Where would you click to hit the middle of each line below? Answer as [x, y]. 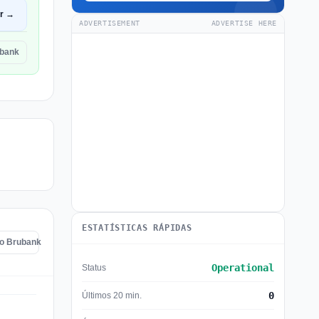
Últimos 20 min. [112, 295]
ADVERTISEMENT [110, 23]
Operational [243, 268]
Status [94, 267]
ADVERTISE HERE [244, 23]
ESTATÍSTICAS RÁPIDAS [137, 228]
